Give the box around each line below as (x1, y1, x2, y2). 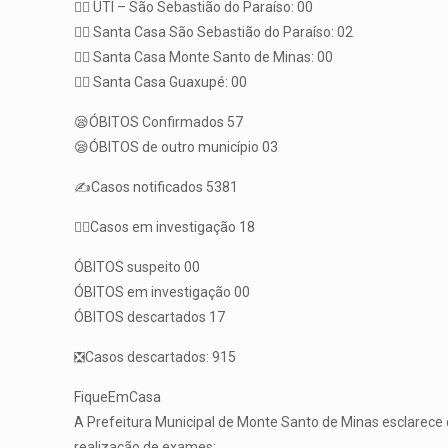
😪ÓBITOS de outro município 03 (74, 139, 279, 156)
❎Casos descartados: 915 (74, 349, 237, 366)
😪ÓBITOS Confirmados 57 (74, 114, 244, 131)
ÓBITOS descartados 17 (74, 309, 226, 326)
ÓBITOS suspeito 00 (74, 259, 201, 276)
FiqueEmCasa (74, 389, 162, 406)
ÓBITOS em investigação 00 (74, 284, 251, 301)
